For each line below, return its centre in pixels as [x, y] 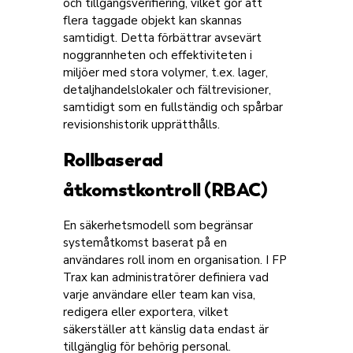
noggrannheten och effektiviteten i [158, 55]
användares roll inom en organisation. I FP [175, 260]
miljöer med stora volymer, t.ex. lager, [165, 72]
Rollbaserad [113, 160]
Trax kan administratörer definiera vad [166, 277]
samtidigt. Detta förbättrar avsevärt [162, 38]
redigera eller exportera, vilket [146, 312]
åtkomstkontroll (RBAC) [165, 190]
